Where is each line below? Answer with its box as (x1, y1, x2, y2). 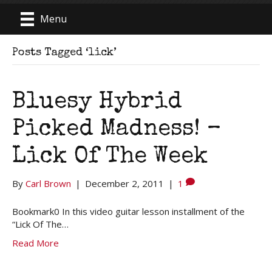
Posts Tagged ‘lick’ (12, 47, 117, 58)
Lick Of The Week (12, 145, 208, 169)
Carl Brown (25, 177, 71, 189)
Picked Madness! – (12, 118, 221, 141)
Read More (12, 236, 59, 249)
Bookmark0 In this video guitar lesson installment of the (12, 205, 245, 217)
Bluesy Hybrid (12, 90, 182, 114)
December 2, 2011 (85, 177, 164, 189)
